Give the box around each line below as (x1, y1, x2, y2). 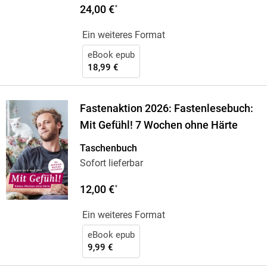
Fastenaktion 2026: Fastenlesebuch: (79, 103, 253, 115)
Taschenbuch (79, 142, 137, 154)
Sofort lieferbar (79, 157, 143, 169)
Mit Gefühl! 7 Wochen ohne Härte (79, 119, 238, 132)
